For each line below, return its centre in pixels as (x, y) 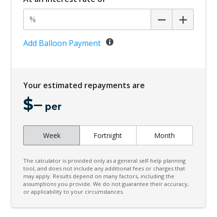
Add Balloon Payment (62, 43)
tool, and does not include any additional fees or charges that (104, 169)
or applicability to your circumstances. (74, 192)
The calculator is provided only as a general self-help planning (104, 161)
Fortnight (108, 135)
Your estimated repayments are (84, 85)
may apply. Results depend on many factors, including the (99, 176)
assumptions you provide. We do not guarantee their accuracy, (106, 184)
